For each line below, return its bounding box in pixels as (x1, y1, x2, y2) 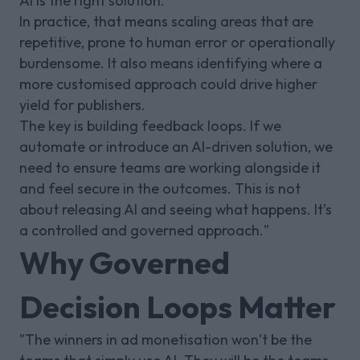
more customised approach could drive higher (19, 74, 317, 93)
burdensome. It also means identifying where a (19, 53, 322, 72)
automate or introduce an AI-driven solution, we (19, 137, 333, 156)
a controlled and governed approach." (19, 220, 269, 239)
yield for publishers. (19, 95, 145, 114)
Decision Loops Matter (19, 287, 336, 326)
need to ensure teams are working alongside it (19, 157, 321, 177)
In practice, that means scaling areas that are (19, 11, 313, 31)
